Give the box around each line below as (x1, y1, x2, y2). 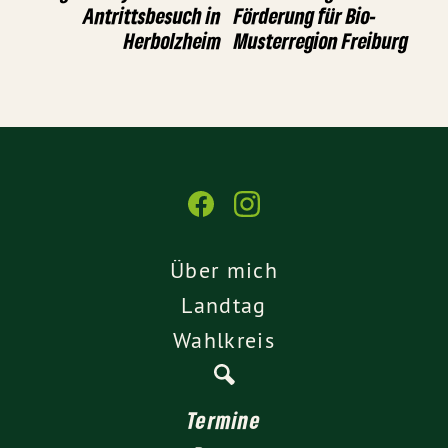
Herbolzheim (124, 26, 221, 54)
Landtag (181, 291, 267, 320)
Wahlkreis (173, 326, 275, 355)
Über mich (170, 256, 278, 285)
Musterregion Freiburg (234, 26, 408, 54)
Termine (186, 406, 262, 435)
